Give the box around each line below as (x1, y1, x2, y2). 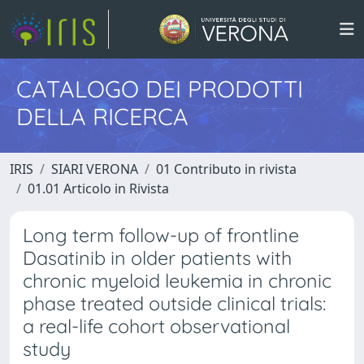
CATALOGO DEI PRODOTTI (16, 74, 303, 103)
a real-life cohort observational (23, 314, 290, 338)
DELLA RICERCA (16, 102, 188, 131)
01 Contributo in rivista (156, 160, 297, 178)
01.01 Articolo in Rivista (28, 180, 169, 197)
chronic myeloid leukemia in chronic (23, 269, 331, 292)
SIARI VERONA (51, 160, 138, 178)
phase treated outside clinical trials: (23, 292, 326, 315)
